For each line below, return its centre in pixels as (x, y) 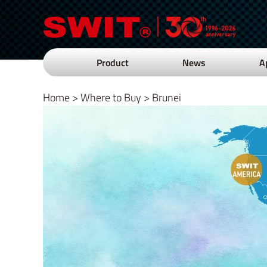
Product (113, 63)
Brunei (167, 97)
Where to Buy (111, 97)
